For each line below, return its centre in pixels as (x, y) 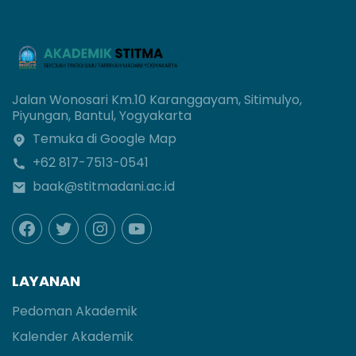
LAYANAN (46, 281)
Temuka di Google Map (104, 139)
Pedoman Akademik (75, 311)
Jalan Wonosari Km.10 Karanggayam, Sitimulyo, (157, 99)
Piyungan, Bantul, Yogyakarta (102, 115)
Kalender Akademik (73, 336)
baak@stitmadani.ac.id (104, 187)
